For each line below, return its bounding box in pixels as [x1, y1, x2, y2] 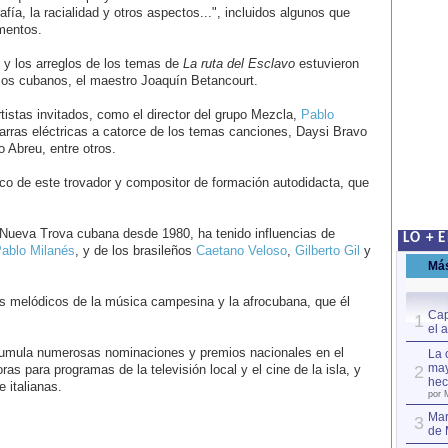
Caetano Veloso [195, 243, 287, 258]
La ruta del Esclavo [182, 56, 295, 71]
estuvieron [294, 56, 359, 71]
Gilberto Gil [294, 243, 360, 258]
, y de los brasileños [74, 243, 196, 258]
